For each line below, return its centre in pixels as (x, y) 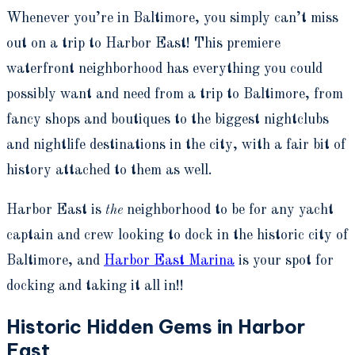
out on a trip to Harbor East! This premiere (143, 43)
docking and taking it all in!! (95, 286)
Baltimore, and (55, 260)
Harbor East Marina (169, 260)
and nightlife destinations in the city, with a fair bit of (176, 145)
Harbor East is (56, 210)
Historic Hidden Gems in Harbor (156, 326)
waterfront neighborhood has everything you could (164, 69)
